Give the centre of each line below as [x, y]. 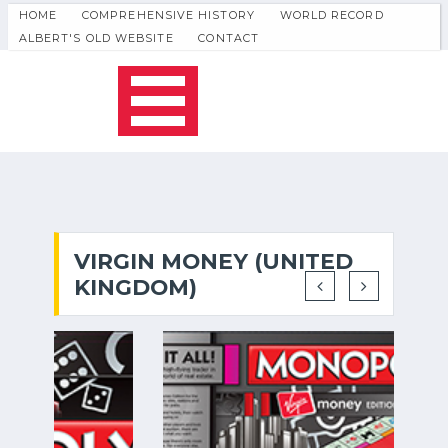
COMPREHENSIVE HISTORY [168, 15]
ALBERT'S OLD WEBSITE [96, 38]
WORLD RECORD [331, 15]
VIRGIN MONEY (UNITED [213, 261]
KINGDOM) [135, 287]
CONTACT [229, 38]
